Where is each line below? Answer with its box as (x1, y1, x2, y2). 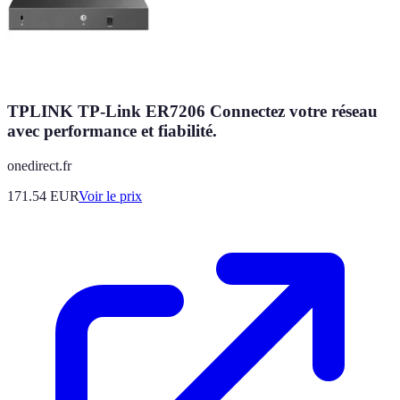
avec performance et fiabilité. (7, 121, 217, 141)
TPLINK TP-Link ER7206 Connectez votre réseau (7, 102, 378, 121)
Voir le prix (79, 187, 142, 204)
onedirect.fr (7, 157, 71, 173)
